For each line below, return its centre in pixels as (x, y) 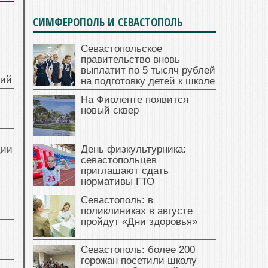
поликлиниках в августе (137, 211)
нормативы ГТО (118, 182)
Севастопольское (121, 49)
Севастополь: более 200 (138, 250)
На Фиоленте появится (135, 100)
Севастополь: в (117, 200)
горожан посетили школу (139, 261)
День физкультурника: (133, 150)
